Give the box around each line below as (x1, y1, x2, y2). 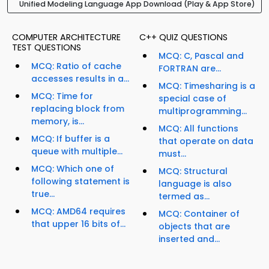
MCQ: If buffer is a (31, 133, 110, 145)
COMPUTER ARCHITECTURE (12, 31, 121, 44)
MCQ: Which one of (31, 163, 114, 175)
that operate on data (159, 135, 253, 148)
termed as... (159, 190, 210, 203)
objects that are (159, 220, 230, 233)
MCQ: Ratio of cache (31, 60, 121, 73)
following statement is (31, 175, 130, 188)
